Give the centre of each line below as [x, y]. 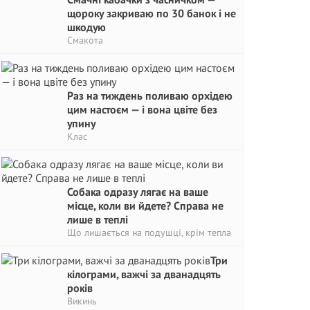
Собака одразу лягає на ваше [138, 192]
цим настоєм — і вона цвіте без [142, 109]
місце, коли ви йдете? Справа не [145, 206]
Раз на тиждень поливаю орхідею [150, 95]
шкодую [86, 27]
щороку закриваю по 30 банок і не [152, 13]
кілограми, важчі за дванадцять [144, 274]
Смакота [85, 40]
